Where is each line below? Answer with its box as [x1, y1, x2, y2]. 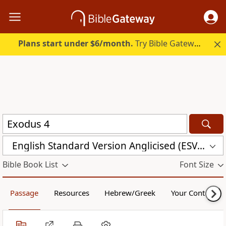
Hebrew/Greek [104, 188, 156, 198]
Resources [53, 188, 89, 198]
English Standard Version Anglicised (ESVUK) [197, 139, 205, 152]
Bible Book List [3, 159, 58, 171]
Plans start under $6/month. [18, 38, 134, 49]
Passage [10, 188, 39, 198]
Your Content [171, 188, 216, 198]
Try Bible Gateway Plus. [133, 38, 195, 49]
